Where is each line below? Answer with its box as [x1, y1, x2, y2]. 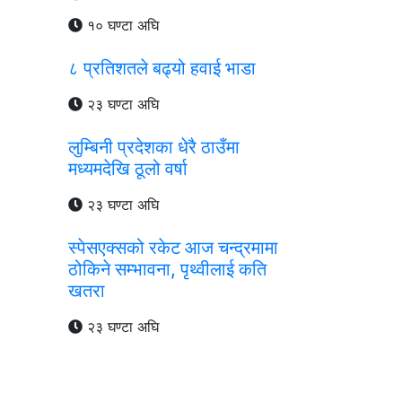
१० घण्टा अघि [83, 15, 159, 34]
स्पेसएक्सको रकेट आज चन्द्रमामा [68, 236, 278, 258]
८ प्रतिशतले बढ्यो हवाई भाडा [68, 57, 256, 79]
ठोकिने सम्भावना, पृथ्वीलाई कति [68, 258, 267, 280]
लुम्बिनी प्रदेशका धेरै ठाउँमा [68, 135, 240, 158]
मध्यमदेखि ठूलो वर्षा [68, 157, 188, 179]
